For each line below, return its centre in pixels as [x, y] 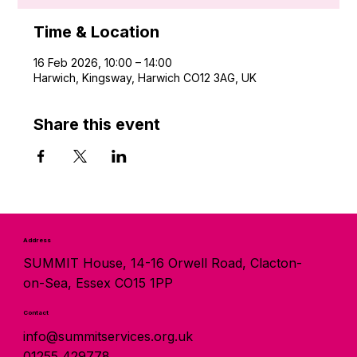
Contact [35, 313]
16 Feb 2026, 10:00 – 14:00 [103, 62]
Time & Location [97, 31]
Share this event [97, 124]
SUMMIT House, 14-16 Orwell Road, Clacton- [162, 263]
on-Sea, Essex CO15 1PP [98, 283]
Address [37, 240]
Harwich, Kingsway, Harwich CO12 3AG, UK [145, 77]
